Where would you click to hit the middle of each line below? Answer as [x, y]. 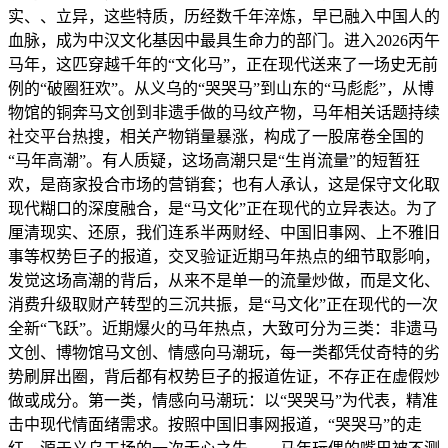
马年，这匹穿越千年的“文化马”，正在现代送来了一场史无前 [223, 65]
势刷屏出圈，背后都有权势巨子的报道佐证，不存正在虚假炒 [224, 377]
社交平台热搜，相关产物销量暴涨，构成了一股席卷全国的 [216, 137]
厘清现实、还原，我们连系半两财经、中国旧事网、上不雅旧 [224, 233]
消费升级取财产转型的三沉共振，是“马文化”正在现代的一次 [223, 305]
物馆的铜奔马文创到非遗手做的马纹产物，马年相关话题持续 [224, 113]
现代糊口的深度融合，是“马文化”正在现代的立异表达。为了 [223, 209]
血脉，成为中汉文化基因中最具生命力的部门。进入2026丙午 [224, 41]
